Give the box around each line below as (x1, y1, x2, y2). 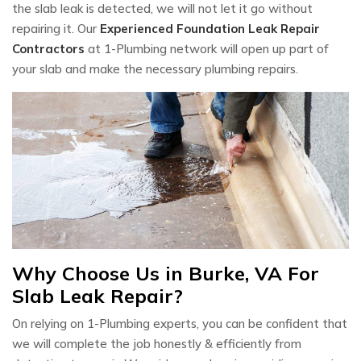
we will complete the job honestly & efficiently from (12, 335, 301, 351)
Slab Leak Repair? (12, 283, 183, 308)
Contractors (12, 40, 85, 56)
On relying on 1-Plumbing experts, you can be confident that (12, 315, 347, 331)
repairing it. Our (12, 20, 100, 36)
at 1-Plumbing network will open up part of (85, 40, 329, 56)
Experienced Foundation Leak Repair (100, 20, 320, 36)
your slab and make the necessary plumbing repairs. (12, 60, 301, 77)
